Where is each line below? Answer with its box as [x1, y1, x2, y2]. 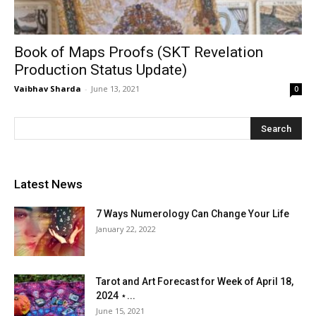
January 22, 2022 [96, 224, 156, 235]
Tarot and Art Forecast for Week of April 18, [96, 276, 293, 288]
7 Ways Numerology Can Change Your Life [96, 208, 289, 220]
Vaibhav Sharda [14, 83, 81, 95]
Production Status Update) [14, 61, 187, 79]
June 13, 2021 [91, 83, 140, 95]
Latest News [14, 177, 83, 192]
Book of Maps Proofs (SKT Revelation [14, 44, 263, 61]
